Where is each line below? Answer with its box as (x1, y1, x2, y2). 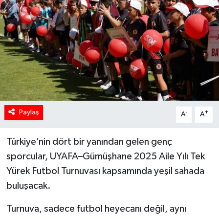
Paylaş (19, 109, 39, 116)
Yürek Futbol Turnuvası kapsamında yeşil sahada (6, 166, 204, 176)
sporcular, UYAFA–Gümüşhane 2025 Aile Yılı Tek (6, 152, 205, 162)
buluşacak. (6, 181, 51, 191)
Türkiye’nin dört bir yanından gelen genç (6, 137, 172, 147)
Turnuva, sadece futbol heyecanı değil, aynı (6, 204, 186, 214)
